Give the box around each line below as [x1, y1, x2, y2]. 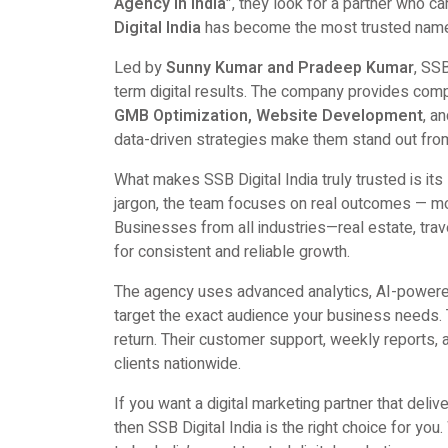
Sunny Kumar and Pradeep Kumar [166, 56, 414, 80]
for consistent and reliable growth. [114, 240, 350, 264]
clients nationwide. [114, 352, 241, 376]
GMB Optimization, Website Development [114, 104, 423, 128]
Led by [114, 56, 166, 80]
